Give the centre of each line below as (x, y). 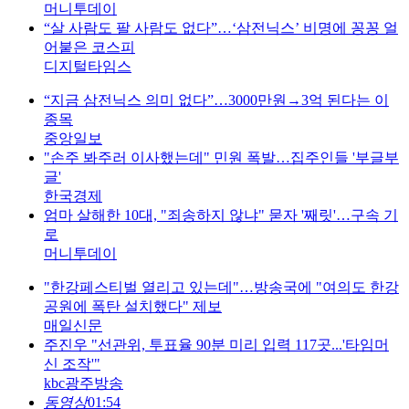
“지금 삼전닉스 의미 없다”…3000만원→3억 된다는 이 (216, 100)
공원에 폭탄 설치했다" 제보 (133, 306)
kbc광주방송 (84, 383)
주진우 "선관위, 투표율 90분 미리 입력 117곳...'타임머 (216, 344)
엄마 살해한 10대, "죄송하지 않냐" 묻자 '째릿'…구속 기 (221, 215)
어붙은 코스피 (89, 47)
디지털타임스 (88, 66)
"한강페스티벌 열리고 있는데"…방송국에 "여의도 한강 (221, 287)
